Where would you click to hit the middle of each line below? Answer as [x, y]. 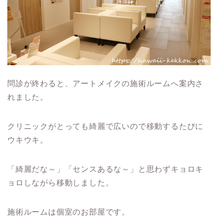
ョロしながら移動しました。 [61, 183]
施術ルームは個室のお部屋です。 [69, 212]
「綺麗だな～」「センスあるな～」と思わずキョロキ [106, 169]
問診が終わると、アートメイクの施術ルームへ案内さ [106, 84]
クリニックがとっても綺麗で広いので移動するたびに [106, 127]
